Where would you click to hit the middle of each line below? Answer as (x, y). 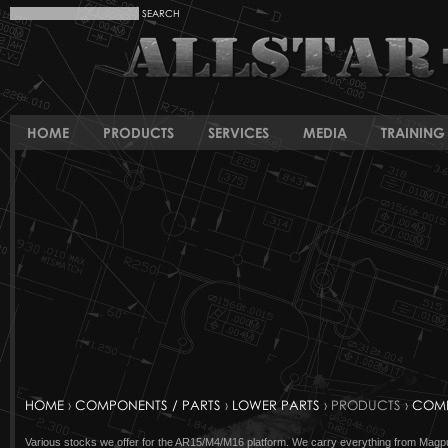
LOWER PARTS (276, 405)
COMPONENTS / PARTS (148, 405)
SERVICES (238, 132)
